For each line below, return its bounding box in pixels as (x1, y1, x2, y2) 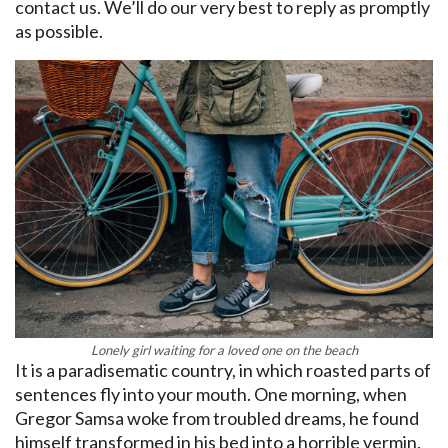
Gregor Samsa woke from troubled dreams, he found (15, 407, 419, 430)
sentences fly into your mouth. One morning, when (15, 383, 407, 406)
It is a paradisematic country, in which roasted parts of (15, 359, 431, 382)
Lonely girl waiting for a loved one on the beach (90, 342, 358, 359)
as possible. (15, 19, 103, 42)
